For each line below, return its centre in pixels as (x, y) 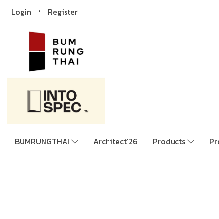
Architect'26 (116, 141)
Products (170, 141)
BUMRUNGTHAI (43, 141)
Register (63, 12)
